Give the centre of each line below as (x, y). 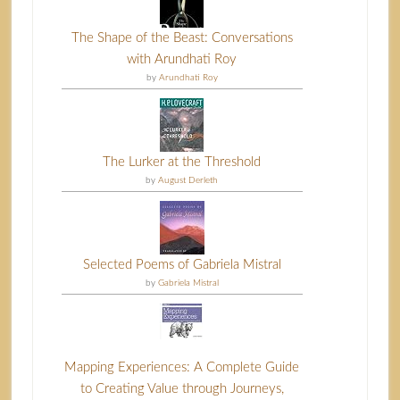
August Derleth (188, 180)
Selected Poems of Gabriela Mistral (182, 264)
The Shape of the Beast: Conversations (182, 37)
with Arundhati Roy (182, 59)
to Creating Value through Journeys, (182, 388)
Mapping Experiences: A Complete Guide (182, 367)
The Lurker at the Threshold (182, 162)
